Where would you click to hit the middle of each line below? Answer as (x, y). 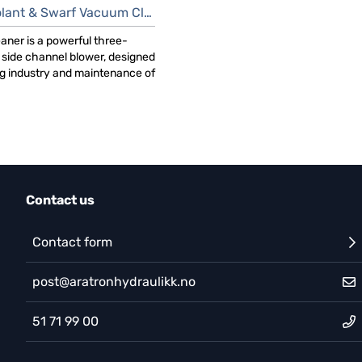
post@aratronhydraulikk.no (114, 282)
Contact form (72, 242)
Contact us (60, 200)
